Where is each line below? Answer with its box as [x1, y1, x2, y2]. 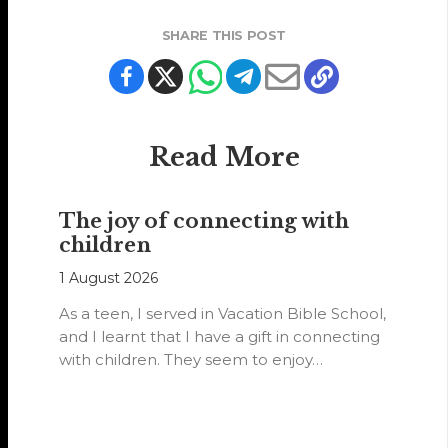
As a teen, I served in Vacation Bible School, [59, 304, 387, 324]
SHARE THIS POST [161, 28, 287, 44]
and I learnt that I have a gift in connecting [59, 327, 381, 347]
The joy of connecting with [59, 209, 350, 234]
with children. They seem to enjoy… [59, 350, 324, 370]
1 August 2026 [59, 269, 159, 288]
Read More [148, 141, 300, 174]
